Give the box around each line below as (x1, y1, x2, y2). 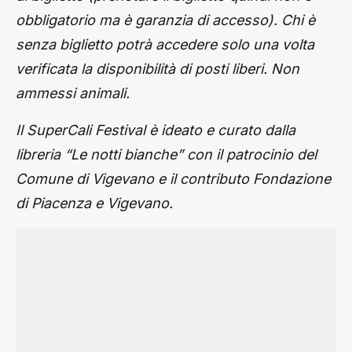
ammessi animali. (16, 85, 130, 101)
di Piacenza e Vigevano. (16, 195, 173, 211)
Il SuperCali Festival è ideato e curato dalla (16, 122, 295, 138)
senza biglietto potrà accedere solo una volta (16, 36, 314, 53)
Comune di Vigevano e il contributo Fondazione (16, 170, 331, 187)
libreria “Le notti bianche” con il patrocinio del (16, 146, 317, 163)
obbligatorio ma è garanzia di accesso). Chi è (16, 12, 315, 28)
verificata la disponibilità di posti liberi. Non (16, 60, 299, 77)
